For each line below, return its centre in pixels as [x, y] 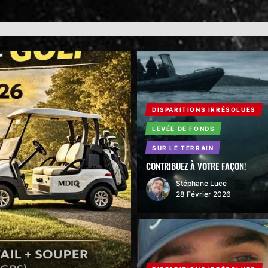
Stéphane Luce [201, 183]
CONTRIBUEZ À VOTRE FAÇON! [196, 166]
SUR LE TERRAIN [183, 148]
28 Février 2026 [203, 194]
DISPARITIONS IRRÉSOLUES [204, 109]
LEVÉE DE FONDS [183, 129]
